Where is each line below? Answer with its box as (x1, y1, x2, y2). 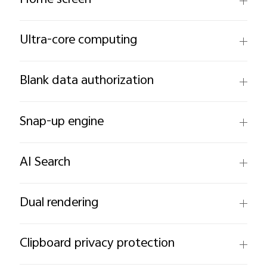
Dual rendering (20, 192, 99, 214)
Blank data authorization (20, 70, 154, 92)
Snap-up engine (20, 111, 104, 133)
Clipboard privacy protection (20, 233, 175, 255)
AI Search (20, 151, 71, 173)
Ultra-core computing (20, 30, 138, 52)
